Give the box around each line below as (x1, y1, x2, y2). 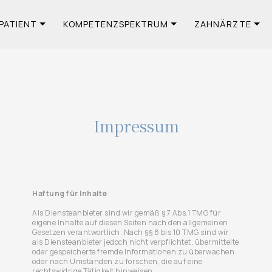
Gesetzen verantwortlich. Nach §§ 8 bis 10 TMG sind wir (32, 227, 229, 237)
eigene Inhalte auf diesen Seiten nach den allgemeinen (32, 217, 228, 228)
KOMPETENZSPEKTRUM (63, 18, 169, 30)
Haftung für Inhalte (32, 188, 107, 199)
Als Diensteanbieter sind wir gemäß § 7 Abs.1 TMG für (32, 208, 222, 218)
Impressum (93, 115, 179, 137)
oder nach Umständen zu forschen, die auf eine (32, 256, 203, 267)
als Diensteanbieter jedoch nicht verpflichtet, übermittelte (32, 237, 239, 247)
